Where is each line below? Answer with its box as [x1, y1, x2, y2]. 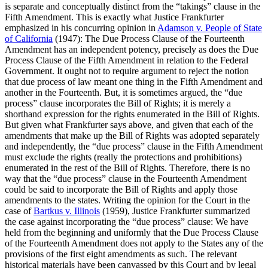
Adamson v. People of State [157, 22, 262, 33]
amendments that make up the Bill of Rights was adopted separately [5, 130, 260, 141]
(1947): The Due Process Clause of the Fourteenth [53, 33, 245, 44]
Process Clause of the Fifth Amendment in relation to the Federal [5, 54, 248, 65]
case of [5, 205, 33, 216]
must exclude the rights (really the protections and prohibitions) [5, 151, 242, 162]
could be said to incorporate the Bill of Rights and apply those [5, 184, 237, 194]
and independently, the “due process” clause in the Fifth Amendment [5, 141, 263, 151]
